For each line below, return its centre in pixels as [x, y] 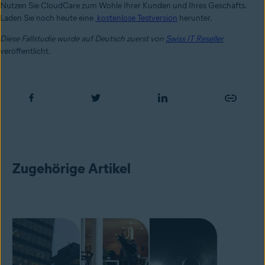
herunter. [195, 18]
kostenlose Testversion [137, 18]
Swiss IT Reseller [195, 39]
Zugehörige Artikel [71, 169]
